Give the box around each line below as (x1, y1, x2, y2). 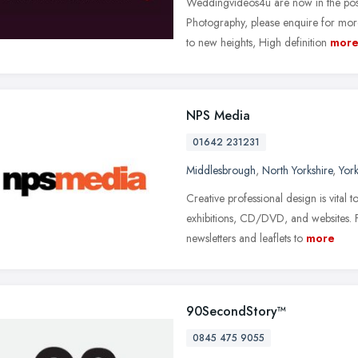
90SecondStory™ (186, 301, 286, 320)
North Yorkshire (262, 161, 332, 178)
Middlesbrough (186, 161, 256, 178)
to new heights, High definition (186, 34, 327, 50)
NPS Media (186, 105, 250, 125)
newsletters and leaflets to (186, 229, 303, 246)
